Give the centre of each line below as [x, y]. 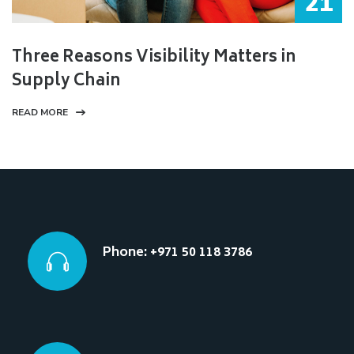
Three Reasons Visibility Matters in [154, 58]
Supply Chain [66, 81]
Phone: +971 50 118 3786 [177, 252]
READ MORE [40, 112]
